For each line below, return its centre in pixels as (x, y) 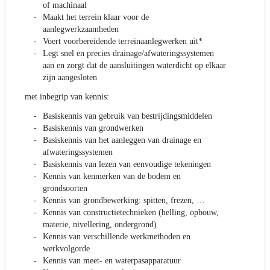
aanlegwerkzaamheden (81, 30)
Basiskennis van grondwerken (93, 128)
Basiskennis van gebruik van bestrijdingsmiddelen (127, 116)
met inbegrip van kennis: (67, 97)
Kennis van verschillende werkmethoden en (117, 237)
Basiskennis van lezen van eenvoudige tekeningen (127, 165)
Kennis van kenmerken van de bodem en (112, 177)
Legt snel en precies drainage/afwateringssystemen (128, 54)
